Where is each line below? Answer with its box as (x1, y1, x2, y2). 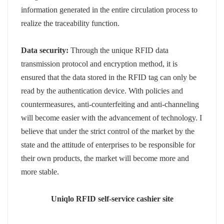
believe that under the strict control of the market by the (21, 126, 195, 135)
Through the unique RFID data (70, 45, 169, 54)
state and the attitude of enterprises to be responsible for (21, 140, 195, 149)
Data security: (21, 45, 71, 54)
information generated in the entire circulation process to (21, 5, 198, 14)
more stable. (21, 167, 59, 176)
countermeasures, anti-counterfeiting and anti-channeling (21, 99, 199, 108)
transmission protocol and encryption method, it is (21, 59, 178, 68)
